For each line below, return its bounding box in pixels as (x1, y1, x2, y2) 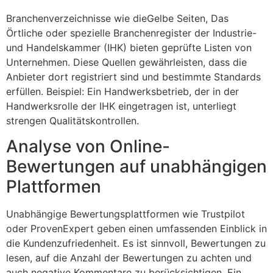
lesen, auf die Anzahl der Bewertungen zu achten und (6, 252, 252, 264)
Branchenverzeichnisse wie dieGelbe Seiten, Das (6, 12, 229, 25)
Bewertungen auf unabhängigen (6, 156, 267, 177)
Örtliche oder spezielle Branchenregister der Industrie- (6, 27, 257, 40)
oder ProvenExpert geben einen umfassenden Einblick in (6, 222, 267, 235)
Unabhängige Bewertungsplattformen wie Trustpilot (6, 208, 245, 221)
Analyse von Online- (6, 136, 170, 157)
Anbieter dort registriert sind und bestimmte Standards (6, 71, 261, 83)
